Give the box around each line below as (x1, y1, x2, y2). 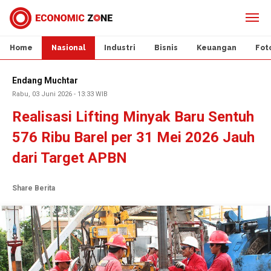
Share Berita (12, 184, 55, 192)
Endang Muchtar (12, 76, 78, 85)
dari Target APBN (12, 149, 127, 166)
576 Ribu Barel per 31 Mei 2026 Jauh (12, 129, 255, 146)
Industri (104, 44, 135, 52)
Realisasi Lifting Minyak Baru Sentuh (12, 108, 254, 125)
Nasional (51, 44, 85, 52)
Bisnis (154, 44, 178, 52)
